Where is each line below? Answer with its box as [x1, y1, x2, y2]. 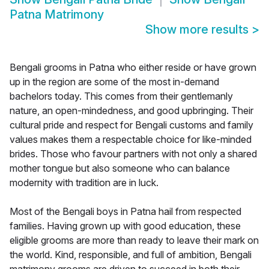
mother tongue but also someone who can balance [10, 162, 230, 175]
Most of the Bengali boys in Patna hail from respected [10, 205, 241, 218]
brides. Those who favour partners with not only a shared [10, 148, 257, 160]
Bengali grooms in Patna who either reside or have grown [10, 61, 256, 74]
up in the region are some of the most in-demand [10, 76, 219, 88]
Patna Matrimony [10, 7, 104, 22]
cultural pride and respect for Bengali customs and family [10, 119, 253, 131]
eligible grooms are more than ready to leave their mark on [10, 234, 259, 247]
